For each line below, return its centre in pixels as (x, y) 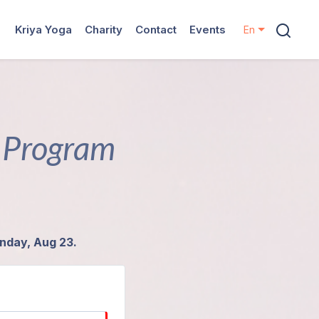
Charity (104, 29)
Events (208, 29)
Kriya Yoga (44, 29)
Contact (156, 29)
